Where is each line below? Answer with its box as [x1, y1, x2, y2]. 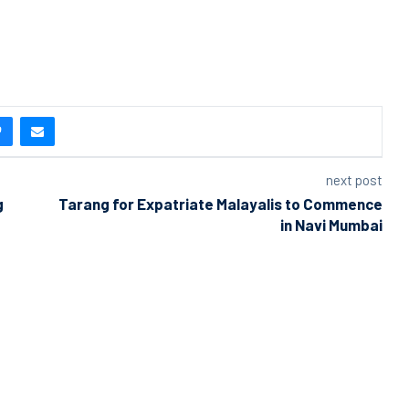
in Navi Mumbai [279, 215, 383, 234]
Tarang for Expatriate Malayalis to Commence [58, 194, 383, 213]
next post [325, 171, 383, 188]
